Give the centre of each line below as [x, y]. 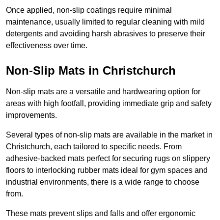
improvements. [31, 115]
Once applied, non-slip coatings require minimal [89, 10]
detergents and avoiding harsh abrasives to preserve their [106, 34]
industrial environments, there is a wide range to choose [103, 182]
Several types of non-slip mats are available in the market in [109, 135]
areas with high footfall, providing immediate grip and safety [109, 104]
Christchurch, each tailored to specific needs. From [94, 147]
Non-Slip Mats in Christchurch [91, 71]
